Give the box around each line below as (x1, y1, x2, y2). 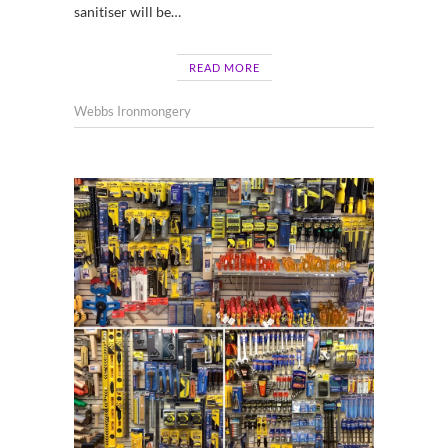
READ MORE (188, 60, 260, 74)
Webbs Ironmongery (74, 102, 191, 119)
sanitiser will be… (74, 2, 181, 20)
